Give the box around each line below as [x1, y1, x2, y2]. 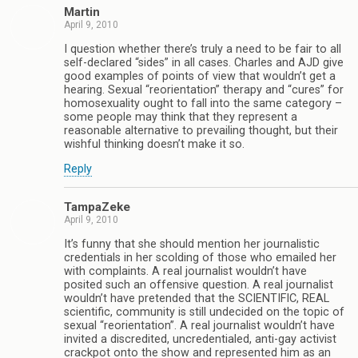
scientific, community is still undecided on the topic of [64, 304, 344, 319]
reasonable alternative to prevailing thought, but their [64, 123, 338, 137]
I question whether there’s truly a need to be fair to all [64, 42, 341, 56]
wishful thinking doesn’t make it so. [64, 137, 245, 151]
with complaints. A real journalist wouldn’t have [64, 264, 307, 278]
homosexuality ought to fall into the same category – [64, 96, 342, 110]
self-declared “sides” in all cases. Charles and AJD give [64, 55, 344, 70]
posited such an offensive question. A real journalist [64, 277, 333, 292]
